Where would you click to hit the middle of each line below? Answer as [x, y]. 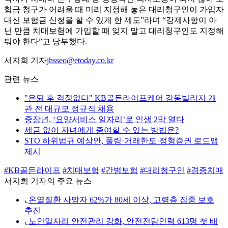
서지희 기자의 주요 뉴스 [48, 181]
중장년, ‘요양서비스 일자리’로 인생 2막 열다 [104, 120]
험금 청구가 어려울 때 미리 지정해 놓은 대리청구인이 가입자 [114, 10]
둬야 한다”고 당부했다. [46, 42]
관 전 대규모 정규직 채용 [69, 109]
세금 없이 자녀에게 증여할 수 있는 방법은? [102, 130]
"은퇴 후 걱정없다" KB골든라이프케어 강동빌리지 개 [120, 98]
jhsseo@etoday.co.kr [80, 61]
